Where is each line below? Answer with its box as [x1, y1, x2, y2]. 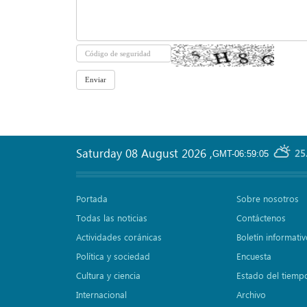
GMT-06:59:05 [212, 149, 269, 160]
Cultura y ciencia [76, 269, 140, 281]
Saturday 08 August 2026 [76, 145, 210, 160]
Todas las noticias [76, 212, 147, 223]
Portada [76, 193, 108, 204]
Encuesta [236, 250, 271, 262]
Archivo [236, 288, 266, 300]
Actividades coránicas [76, 231, 162, 243]
